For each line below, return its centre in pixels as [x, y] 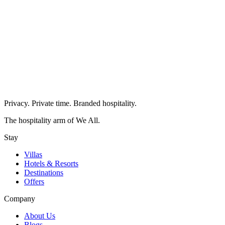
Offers [34, 181]
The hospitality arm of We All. [52, 120]
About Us [40, 215]
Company [20, 198]
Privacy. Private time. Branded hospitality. [70, 103]
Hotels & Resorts [51, 163]
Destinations [44, 172]
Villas [33, 154]
